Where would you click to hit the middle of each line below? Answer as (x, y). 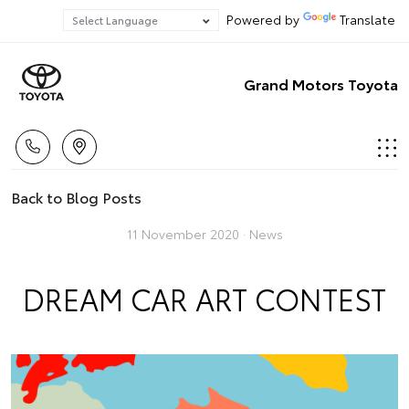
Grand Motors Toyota (321, 83)
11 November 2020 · (188, 234)
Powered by (261, 19)
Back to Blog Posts (76, 197)
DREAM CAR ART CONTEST (204, 298)
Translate (367, 19)
